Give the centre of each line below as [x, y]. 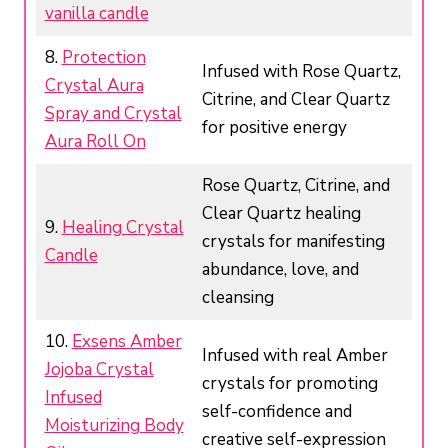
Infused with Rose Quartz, [301, 72]
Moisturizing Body [114, 426]
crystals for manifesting [293, 242]
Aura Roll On [95, 142]
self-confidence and [276, 412]
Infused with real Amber [294, 356]
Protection [103, 58]
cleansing [237, 298]
